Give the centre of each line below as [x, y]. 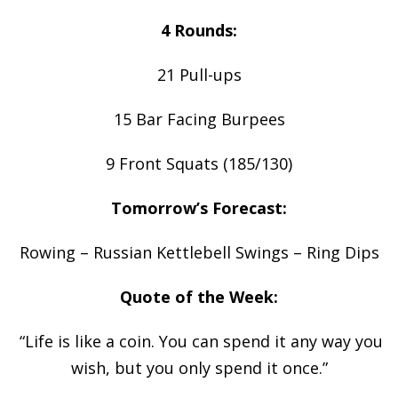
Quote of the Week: [199, 296]
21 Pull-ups [199, 74]
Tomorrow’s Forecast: [199, 207]
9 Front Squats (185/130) [199, 163]
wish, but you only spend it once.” [199, 367]
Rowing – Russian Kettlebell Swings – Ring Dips [199, 252]
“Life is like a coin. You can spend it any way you [199, 341]
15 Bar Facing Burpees [199, 119]
